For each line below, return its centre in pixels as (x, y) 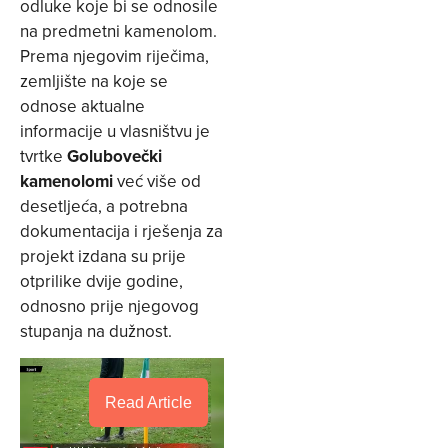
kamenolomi (66, 180)
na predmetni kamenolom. (118, 30)
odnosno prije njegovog (109, 305)
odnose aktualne (82, 105)
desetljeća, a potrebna (104, 205)
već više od (157, 180)
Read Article (148, 403)
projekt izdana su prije (103, 255)
